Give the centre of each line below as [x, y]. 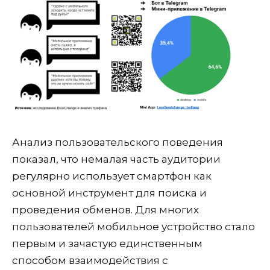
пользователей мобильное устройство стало [133, 226]
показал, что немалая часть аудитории [116, 159]
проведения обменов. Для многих [105, 209]
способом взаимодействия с [90, 260]
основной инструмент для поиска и [109, 193]
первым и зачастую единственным [107, 243]
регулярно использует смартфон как [112, 176]
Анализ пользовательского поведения [118, 142]
